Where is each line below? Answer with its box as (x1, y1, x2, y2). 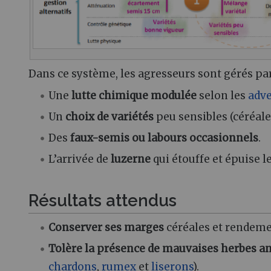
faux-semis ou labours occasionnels (70, 131, 259, 145)
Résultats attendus (28, 191, 177, 211)
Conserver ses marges (48, 221, 165, 234)
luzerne (111, 152, 151, 166)
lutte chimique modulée (71, 88, 197, 102)
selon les (197, 88, 249, 102)
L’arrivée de (48, 152, 111, 166)
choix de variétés (65, 109, 154, 123)
